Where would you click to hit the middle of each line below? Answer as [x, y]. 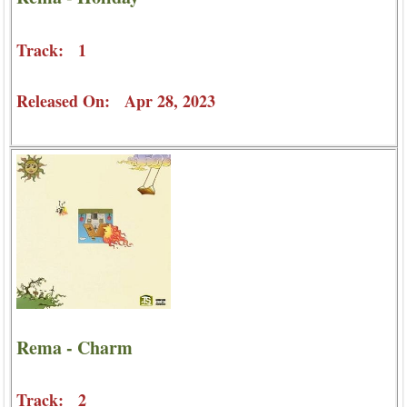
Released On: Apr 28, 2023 [116, 100]
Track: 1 [51, 50]
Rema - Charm [74, 348]
